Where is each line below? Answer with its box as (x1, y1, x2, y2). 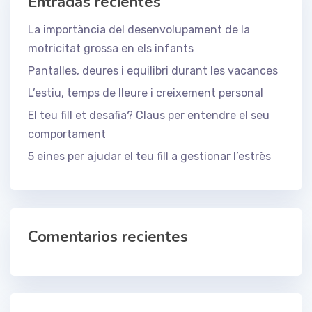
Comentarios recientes (28, 226, 188, 247)
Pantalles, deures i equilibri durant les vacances (28, 64, 278, 78)
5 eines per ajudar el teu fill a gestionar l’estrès (28, 150, 271, 164)
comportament (28, 127, 106, 141)
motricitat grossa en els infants (28, 42, 194, 56)
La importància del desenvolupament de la (28, 23, 250, 37)
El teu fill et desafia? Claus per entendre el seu (28, 109, 270, 123)
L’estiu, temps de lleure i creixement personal (28, 86, 263, 100)
